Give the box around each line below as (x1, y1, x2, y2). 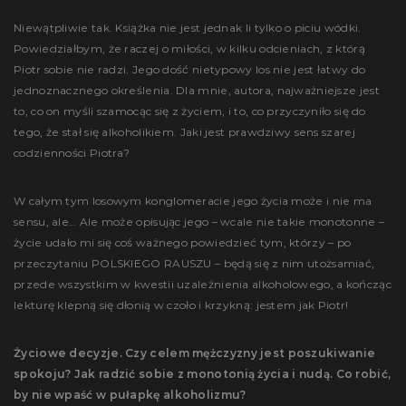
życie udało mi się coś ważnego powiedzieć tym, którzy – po (14, 235, 352, 249)
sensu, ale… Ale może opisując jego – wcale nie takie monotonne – (14, 214, 385, 228)
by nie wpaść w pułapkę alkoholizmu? (14, 387, 246, 401)
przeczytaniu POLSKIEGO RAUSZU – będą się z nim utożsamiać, (14, 256, 375, 270)
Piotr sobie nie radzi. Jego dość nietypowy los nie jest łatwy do (14, 62, 366, 76)
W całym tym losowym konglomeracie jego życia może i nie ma (14, 193, 372, 208)
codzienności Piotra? (14, 145, 130, 159)
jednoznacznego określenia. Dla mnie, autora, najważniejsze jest (14, 82, 380, 97)
